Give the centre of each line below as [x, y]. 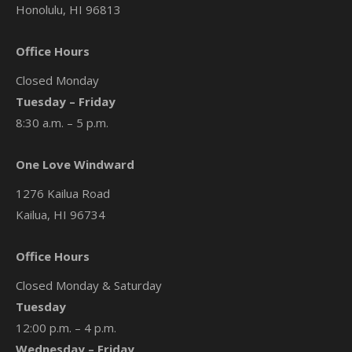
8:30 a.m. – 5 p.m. [62, 123]
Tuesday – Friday [66, 102]
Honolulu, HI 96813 [68, 10]
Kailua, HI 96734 [60, 215]
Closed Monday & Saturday [89, 286]
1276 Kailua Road [63, 194]
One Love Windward [75, 165]
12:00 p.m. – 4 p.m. [66, 328]
